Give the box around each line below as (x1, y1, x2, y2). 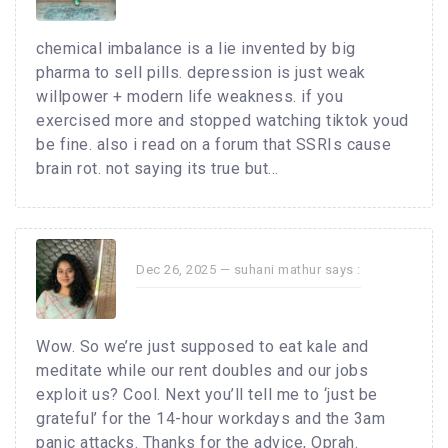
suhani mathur (233, 262, 321, 278)
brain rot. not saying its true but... (36, 159, 279, 179)
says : (321, 262, 361, 278)
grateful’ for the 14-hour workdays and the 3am (36, 409, 385, 429)
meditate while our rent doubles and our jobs (36, 361, 368, 381)
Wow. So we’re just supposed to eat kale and (36, 337, 369, 357)
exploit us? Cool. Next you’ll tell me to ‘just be (36, 385, 378, 405)
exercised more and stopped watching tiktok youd (36, 111, 409, 131)
